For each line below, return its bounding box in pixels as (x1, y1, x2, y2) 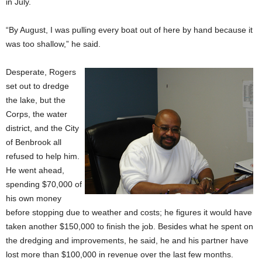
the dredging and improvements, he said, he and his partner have (6, 236, 249, 245)
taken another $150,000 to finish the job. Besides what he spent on (6, 222, 253, 231)
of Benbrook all (6, 137, 61, 147)
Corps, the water (6, 109, 67, 119)
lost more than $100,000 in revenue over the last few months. (6, 250, 233, 259)
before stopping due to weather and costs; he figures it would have (6, 208, 252, 217)
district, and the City (6, 123, 79, 133)
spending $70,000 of (6, 180, 82, 189)
